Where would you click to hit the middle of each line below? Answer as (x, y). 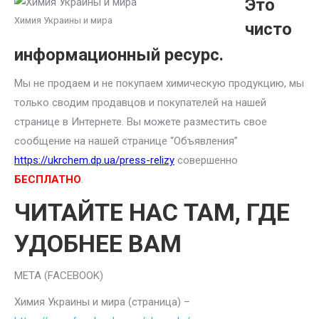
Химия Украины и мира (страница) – (102, 302)
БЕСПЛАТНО (48, 179)
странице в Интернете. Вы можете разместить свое (141, 122)
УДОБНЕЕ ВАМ (98, 244)
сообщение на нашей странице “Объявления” (126, 141)
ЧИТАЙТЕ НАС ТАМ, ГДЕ (152, 212)
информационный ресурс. (119, 55)
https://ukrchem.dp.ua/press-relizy (94, 160)
